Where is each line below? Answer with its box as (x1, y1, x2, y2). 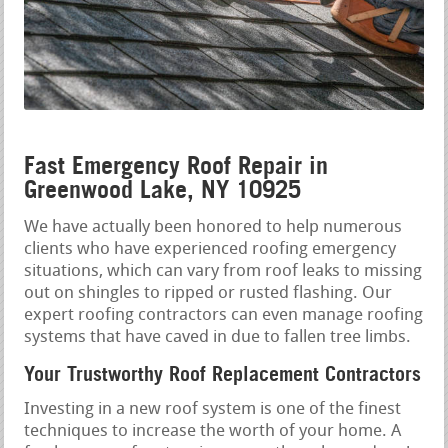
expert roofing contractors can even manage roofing (24, 307, 424, 325)
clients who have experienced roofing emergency (24, 241, 397, 259)
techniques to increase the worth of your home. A (24, 423, 402, 441)
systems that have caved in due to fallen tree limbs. (24, 329, 412, 347)
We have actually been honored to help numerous (24, 219, 403, 237)
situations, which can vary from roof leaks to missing (24, 263, 423, 281)
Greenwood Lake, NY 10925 (24, 175, 302, 205)
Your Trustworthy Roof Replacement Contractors (24, 362, 422, 387)
